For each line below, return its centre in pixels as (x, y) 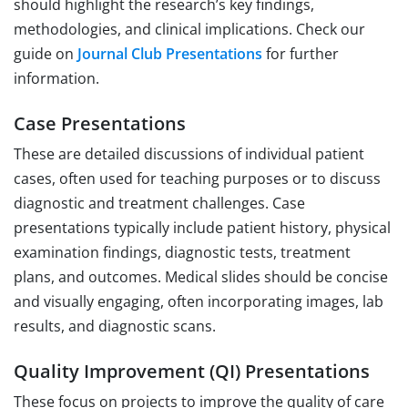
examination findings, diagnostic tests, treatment (182, 252)
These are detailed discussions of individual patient (189, 153)
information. (56, 78)
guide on (46, 53)
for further (301, 53)
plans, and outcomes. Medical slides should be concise (201, 276)
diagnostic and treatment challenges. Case (159, 203)
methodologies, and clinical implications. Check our (189, 29)
